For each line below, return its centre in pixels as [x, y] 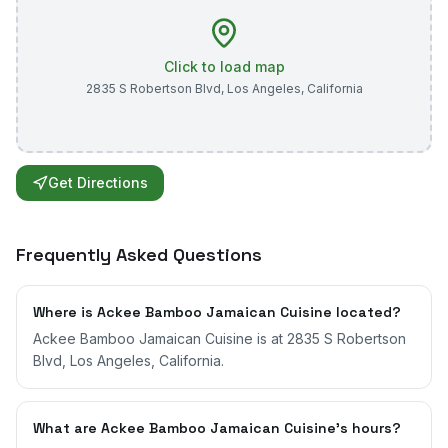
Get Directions [98, 182]
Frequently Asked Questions [139, 254]
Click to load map [224, 66]
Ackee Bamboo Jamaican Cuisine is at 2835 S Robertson [219, 338]
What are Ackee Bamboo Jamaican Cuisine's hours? [217, 428]
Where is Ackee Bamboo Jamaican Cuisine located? [217, 312]
